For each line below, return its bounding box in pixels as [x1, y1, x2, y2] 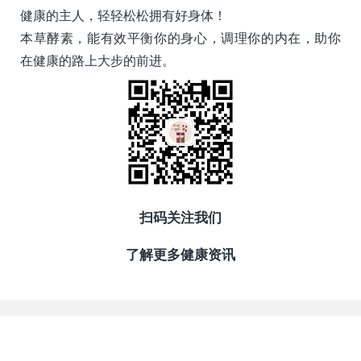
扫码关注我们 [139, 210, 222, 226]
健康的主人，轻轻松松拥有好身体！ [20, 7, 226, 24]
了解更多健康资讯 [126, 247, 235, 263]
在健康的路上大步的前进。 [20, 52, 175, 69]
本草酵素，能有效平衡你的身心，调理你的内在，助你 [20, 30, 341, 47]
